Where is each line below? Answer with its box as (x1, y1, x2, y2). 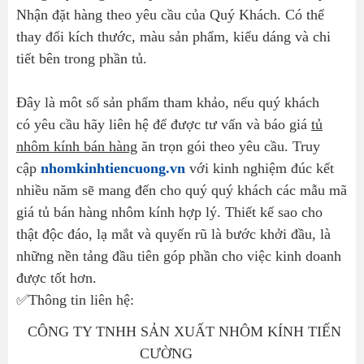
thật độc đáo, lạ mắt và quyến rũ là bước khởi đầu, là (16, 225, 331, 242)
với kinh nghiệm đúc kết (185, 159, 334, 176)
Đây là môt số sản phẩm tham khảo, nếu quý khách (16, 93, 319, 110)
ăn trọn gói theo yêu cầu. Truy (137, 137, 320, 154)
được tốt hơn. (16, 269, 97, 286)
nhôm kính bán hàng (16, 137, 137, 154)
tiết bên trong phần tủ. (16, 50, 147, 67)
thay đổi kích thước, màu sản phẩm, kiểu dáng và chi (16, 28, 331, 45)
